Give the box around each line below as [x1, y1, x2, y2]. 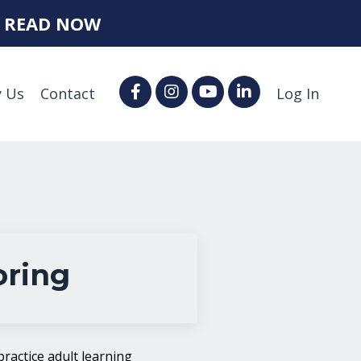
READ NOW [4, 11, 101, 35]
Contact [40, 83, 95, 103]
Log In [276, 83, 319, 103]
